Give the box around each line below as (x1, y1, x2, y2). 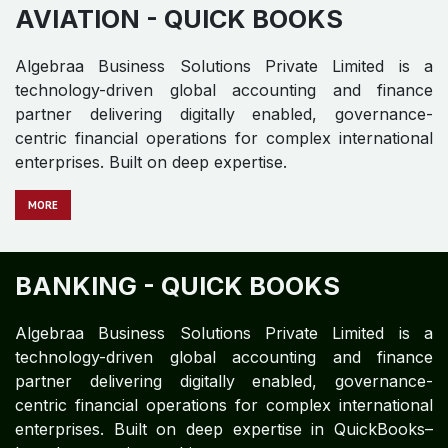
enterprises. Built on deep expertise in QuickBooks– (15, 418, 433, 439)
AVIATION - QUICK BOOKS (15, 3, 343, 34)
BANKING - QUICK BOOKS (15, 270, 340, 301)
